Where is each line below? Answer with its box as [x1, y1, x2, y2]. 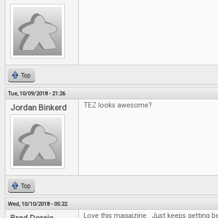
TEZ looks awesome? [84, 101, 152, 109]
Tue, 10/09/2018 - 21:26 [8, 90, 65, 97]
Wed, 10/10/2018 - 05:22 [8, 200, 67, 207]
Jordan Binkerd [10, 103, 67, 112]
